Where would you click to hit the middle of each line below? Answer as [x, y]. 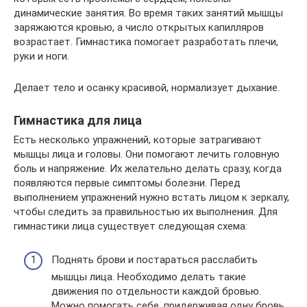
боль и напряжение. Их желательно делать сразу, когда [148, 169]
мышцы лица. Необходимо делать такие [149, 277]
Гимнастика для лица [78, 120]
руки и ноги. [41, 56]
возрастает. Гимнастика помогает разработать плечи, [146, 42]
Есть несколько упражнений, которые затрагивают [138, 140]
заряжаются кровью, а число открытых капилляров [139, 27]
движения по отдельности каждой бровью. [156, 291]
